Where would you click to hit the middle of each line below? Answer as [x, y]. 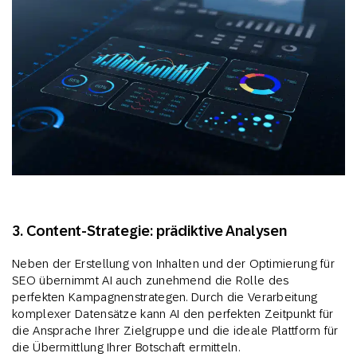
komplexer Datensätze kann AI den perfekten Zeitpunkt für [173, 314]
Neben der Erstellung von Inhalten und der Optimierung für [174, 264]
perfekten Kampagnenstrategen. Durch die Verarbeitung [165, 297]
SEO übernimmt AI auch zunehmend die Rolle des [151, 280]
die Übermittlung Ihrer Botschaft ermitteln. [126, 347]
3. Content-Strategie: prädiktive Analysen [150, 231]
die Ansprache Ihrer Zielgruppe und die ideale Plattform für [175, 331]
